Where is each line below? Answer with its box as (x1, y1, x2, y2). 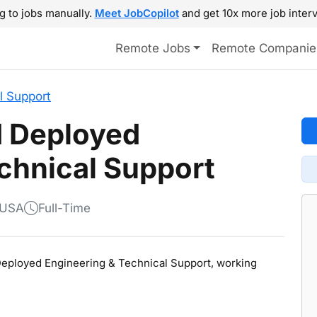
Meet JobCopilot (94, 7, 179, 20)
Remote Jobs (115, 41, 190, 55)
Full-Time (38, 200, 91, 215)
